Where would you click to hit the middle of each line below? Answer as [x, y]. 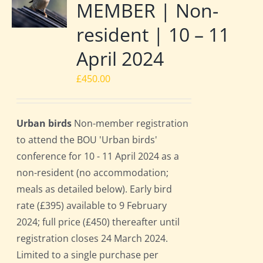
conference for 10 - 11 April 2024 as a [98, 156]
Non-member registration [130, 124]
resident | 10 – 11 [153, 35]
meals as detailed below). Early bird [95, 189]
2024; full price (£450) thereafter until [98, 222]
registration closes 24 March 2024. [92, 239]
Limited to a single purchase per [88, 255]
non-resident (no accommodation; [93, 173]
